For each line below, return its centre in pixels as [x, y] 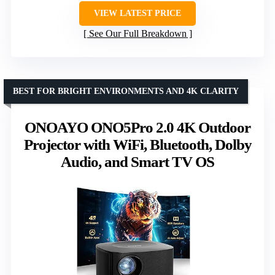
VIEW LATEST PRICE [137, 14]
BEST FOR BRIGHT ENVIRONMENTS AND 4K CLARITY [126, 91]
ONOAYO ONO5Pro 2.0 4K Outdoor [137, 128]
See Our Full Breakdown [137, 34]
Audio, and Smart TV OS [137, 162]
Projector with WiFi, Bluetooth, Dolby [137, 145]
